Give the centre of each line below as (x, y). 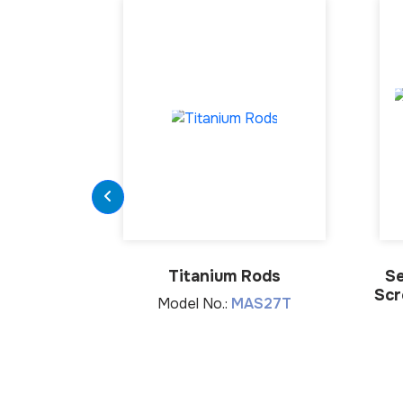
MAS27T (261, 304)
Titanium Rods (224, 276)
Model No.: (194, 304)
